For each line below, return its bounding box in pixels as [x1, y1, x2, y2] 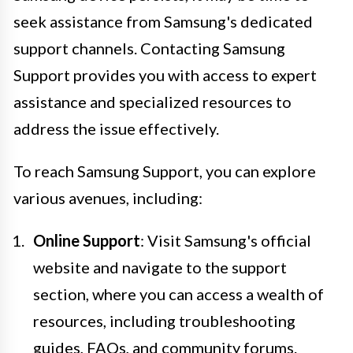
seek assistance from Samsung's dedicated [13, 11, 313, 31]
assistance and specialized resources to [13, 91, 292, 111]
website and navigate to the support [33, 257, 287, 277]
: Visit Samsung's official [140, 230, 311, 250]
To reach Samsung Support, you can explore [13, 161, 316, 180]
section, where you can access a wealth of [33, 284, 324, 303]
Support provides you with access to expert [13, 65, 317, 84]
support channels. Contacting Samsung [13, 38, 285, 58]
